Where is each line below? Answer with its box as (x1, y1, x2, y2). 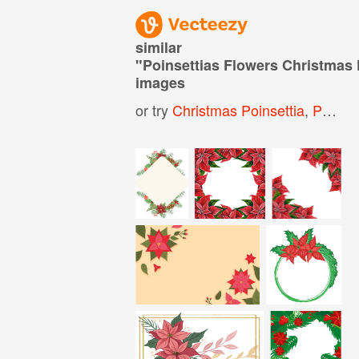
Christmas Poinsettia (172, 99, 305, 120)
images (135, 71, 186, 93)
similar (135, 36, 183, 58)
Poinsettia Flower (313, 99, 323, 120)
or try (135, 99, 173, 120)
